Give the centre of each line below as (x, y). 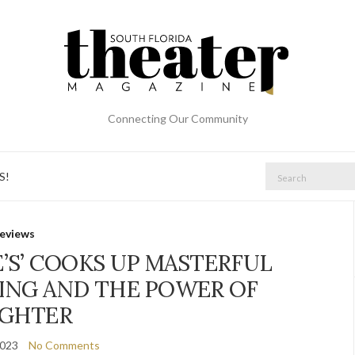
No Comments (64, 345)
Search (281, 170)
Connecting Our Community (177, 118)
